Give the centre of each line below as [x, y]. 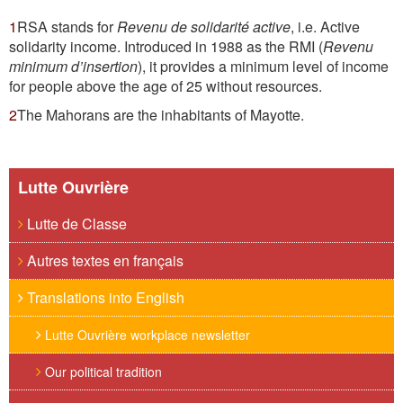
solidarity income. [67, 46]
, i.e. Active [325, 27]
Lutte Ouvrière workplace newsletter [146, 335]
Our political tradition [102, 372]
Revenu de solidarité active [204, 27]
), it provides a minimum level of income [263, 66]
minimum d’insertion [73, 66]
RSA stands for [67, 27]
